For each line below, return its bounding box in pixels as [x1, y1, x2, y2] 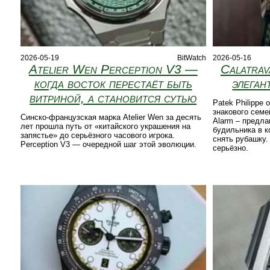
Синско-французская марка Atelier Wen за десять [20, 112, 201, 122]
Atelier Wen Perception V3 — [28, 61, 198, 76]
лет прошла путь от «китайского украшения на [20, 121, 190, 131]
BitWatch [177, 53, 206, 62]
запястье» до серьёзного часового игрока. [20, 130, 175, 140]
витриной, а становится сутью [30, 90, 197, 105]
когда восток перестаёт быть [34, 76, 192, 90]
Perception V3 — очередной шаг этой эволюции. [20, 139, 196, 149]
